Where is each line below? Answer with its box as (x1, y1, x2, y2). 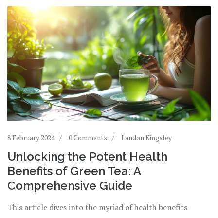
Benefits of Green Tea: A (7, 163, 141, 178)
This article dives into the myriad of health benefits (7, 201, 187, 213)
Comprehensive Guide (7, 178, 132, 193)
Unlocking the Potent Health (7, 149, 167, 163)
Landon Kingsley (121, 132, 172, 142)
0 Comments (69, 132, 107, 142)
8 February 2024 (7, 132, 54, 142)
